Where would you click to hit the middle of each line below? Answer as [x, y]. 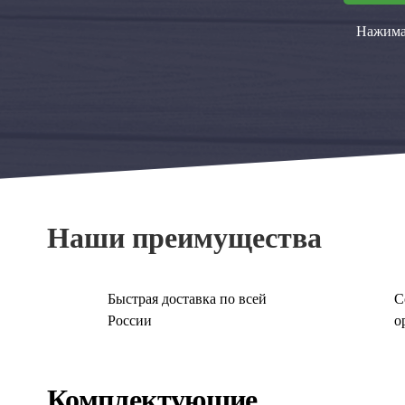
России [130, 320]
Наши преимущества [184, 238]
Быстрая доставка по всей [188, 298]
